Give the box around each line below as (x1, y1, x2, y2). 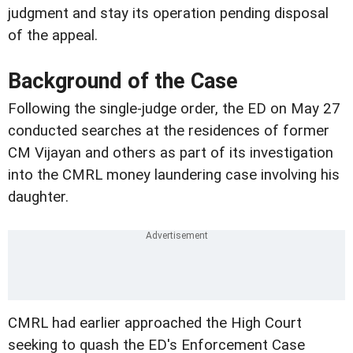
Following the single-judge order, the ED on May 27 (8, 99, 340, 117)
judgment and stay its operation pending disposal (8, 4, 329, 22)
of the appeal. (8, 26, 98, 44)
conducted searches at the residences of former (8, 121, 329, 139)
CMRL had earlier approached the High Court (8, 314, 302, 332)
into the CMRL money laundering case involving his (8, 165, 340, 184)
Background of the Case (8, 68, 238, 94)
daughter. (8, 188, 69, 206)
